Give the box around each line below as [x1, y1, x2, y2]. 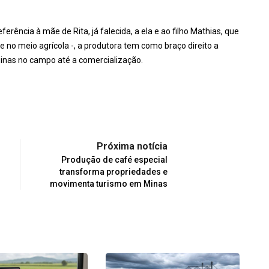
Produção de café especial [61, 155, 168, 165]
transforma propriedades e [59, 167, 168, 177]
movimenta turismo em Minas [50, 179, 168, 189]
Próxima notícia [97, 141, 168, 153]
